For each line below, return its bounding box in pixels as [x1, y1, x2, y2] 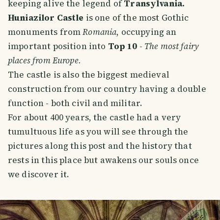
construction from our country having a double [8, 83, 206, 95]
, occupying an [116, 26, 177, 38]
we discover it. [8, 168, 70, 181]
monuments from [8, 26, 83, 38]
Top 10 [108, 40, 137, 53]
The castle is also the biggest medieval [8, 69, 169, 81]
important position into [8, 40, 108, 53]
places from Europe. [8, 55, 81, 67]
